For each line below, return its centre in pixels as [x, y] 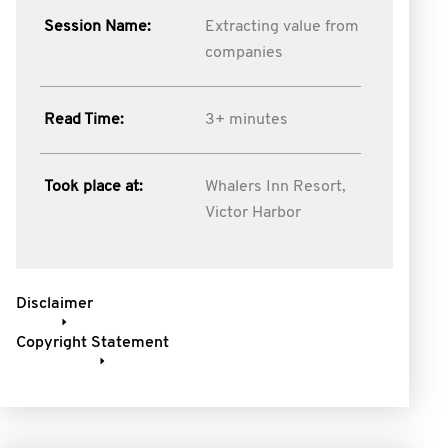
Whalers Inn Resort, [275, 187]
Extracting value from [281, 27]
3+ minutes [246, 120]
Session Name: [97, 27]
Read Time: [84, 120]
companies [243, 53]
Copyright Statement [92, 343]
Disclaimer [54, 304]
